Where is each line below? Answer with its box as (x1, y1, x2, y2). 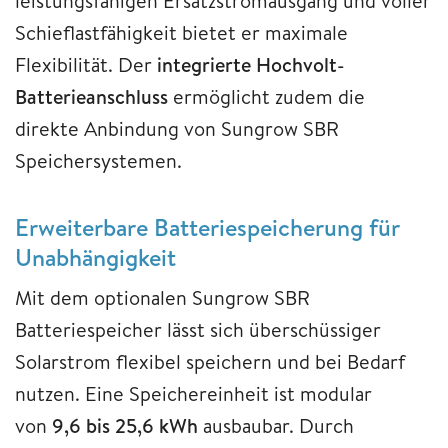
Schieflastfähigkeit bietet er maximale (15, 19, 348, 47)
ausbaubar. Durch (198, 412, 354, 440)
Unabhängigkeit (15, 240, 176, 275)
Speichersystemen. (15, 147, 182, 175)
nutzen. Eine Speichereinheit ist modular (15, 380, 372, 408)
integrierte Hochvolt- (157, 51, 345, 79)
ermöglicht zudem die (168, 83, 365, 111)
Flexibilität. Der (15, 51, 157, 79)
